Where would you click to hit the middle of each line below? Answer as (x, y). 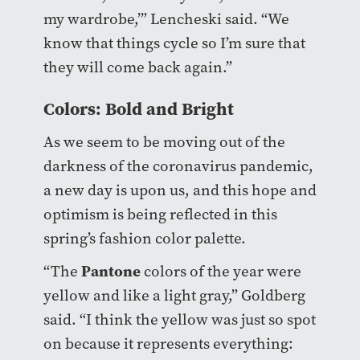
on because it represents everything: (168, 344)
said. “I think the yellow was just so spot (179, 320)
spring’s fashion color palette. (146, 239)
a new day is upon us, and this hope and (180, 190)
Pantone (110, 271)
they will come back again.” (137, 67)
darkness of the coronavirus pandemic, (178, 166)
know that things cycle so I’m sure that (174, 43)
